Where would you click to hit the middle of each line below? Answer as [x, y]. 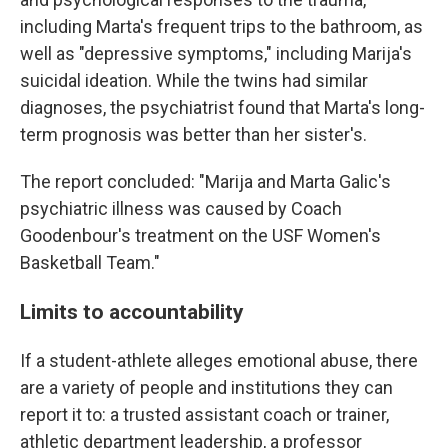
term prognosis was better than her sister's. [193, 134]
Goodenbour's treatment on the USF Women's [200, 235]
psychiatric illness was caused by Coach [181, 208]
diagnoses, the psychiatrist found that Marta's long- [222, 107]
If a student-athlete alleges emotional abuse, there [219, 360]
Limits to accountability [132, 311]
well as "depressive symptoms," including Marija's [216, 53]
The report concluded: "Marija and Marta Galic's [205, 181]
